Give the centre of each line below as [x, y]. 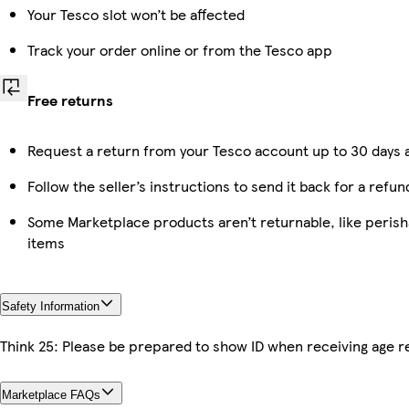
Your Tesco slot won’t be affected [136, 14]
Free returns [70, 100]
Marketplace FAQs [51, 394]
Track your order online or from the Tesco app [180, 49]
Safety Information [51, 306]
